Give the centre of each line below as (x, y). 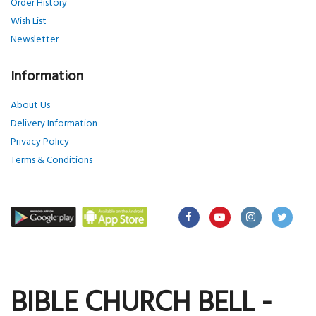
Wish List (29, 22)
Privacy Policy (40, 142)
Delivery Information (54, 124)
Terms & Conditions (51, 160)
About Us (30, 105)
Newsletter (35, 40)
